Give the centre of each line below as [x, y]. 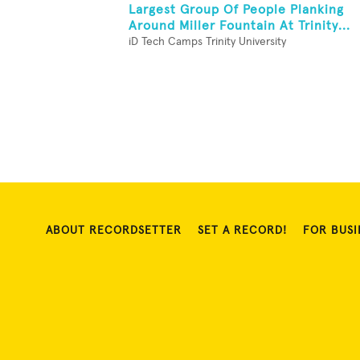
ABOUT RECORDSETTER [114, 231]
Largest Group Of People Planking [236, 10]
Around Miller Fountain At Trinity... [239, 26]
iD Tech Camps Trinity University [207, 42]
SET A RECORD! [242, 231]
